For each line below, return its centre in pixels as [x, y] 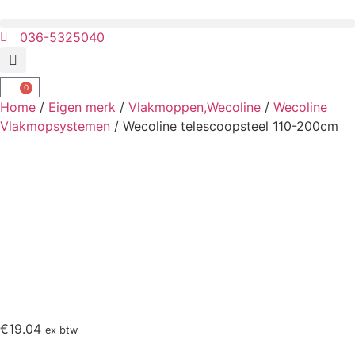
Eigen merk [82, 107]
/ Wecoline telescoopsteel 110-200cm [224, 126]
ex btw [61, 330]
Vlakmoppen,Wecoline [195, 107]
